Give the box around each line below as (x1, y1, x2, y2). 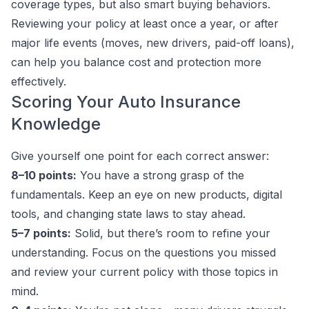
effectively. (11, 74, 66, 88)
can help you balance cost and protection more (11, 55, 261, 69)
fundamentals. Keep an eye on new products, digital (11, 188, 282, 201)
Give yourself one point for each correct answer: (11, 149, 269, 163)
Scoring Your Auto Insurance (11, 92, 241, 112)
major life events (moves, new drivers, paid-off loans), (11, 36, 295, 50)
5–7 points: (11, 226, 71, 240)
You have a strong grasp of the (77, 168, 244, 182)
